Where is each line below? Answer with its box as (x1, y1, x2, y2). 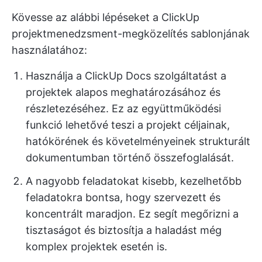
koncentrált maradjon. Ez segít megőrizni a (26, 207, 239, 220)
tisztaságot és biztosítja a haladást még (26, 223, 222, 236)
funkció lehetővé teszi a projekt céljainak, (26, 118, 230, 131)
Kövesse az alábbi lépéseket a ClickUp (12, 11, 199, 23)
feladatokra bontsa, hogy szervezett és (26, 191, 220, 204)
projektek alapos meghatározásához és (26, 85, 220, 98)
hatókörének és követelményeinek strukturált (26, 135, 250, 147)
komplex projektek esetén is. (26, 240, 167, 253)
